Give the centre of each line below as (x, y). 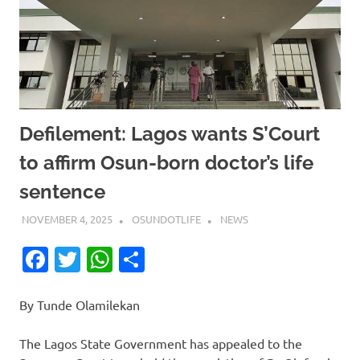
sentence (62, 191)
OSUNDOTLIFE (166, 219)
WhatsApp (173, 260)
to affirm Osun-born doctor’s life (166, 162)
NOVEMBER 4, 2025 (67, 219)
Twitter (122, 260)
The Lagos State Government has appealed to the (161, 344)
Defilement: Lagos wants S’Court (170, 133)
